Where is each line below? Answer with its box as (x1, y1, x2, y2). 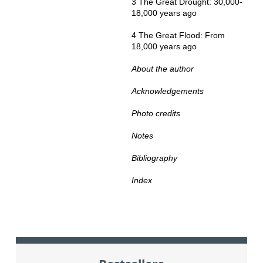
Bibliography (131, 153, 177, 163)
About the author (131, 64, 194, 74)
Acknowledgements (131, 86, 204, 96)
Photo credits (131, 109, 180, 119)
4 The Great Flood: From (131, 31, 225, 41)
